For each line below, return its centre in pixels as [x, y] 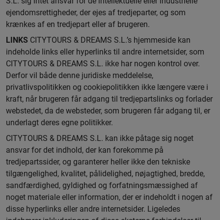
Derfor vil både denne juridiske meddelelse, [80, 75]
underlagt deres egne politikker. [59, 123]
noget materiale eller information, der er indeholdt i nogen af [109, 197]
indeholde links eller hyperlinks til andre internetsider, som [105, 52]
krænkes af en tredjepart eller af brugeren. [78, 24]
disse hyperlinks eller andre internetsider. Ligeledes [93, 209]
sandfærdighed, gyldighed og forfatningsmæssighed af [102, 185]
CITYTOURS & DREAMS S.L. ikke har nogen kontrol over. [103, 64]
